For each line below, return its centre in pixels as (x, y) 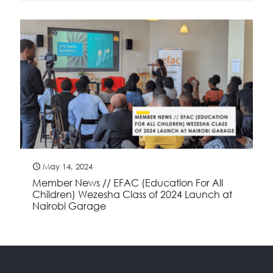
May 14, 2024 (68, 166)
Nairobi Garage (69, 206)
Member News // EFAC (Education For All (128, 183)
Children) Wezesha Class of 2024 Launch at (132, 194)
